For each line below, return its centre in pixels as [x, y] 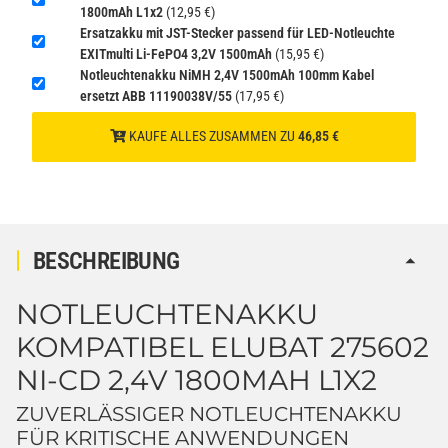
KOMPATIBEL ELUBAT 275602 [222, 346]
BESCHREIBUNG [106, 260]
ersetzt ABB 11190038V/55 [156, 95]
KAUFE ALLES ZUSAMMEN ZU [211, 136]
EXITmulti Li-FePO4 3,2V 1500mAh [176, 53]
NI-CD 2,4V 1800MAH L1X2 [196, 379]
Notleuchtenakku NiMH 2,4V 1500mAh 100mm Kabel [227, 74]
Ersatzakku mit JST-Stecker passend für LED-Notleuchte [237, 32]
